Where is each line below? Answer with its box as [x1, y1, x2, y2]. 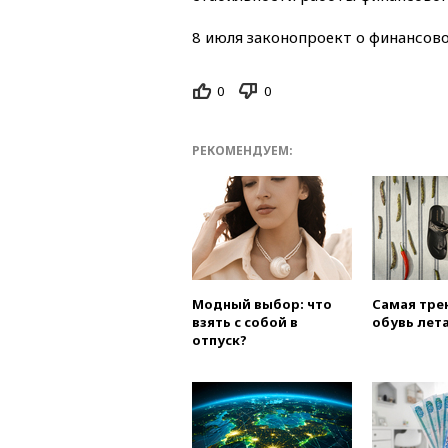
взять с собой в [192, 313, 298, 332]
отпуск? [192, 331, 247, 350]
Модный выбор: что [192, 295, 332, 314]
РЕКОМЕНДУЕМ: [192, 142, 293, 160]
